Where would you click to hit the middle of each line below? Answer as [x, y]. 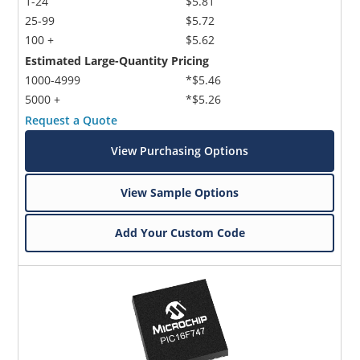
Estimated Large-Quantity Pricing [117, 60]
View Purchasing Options [180, 150]
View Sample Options [180, 192]
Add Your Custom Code [180, 232]
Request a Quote [72, 120]
